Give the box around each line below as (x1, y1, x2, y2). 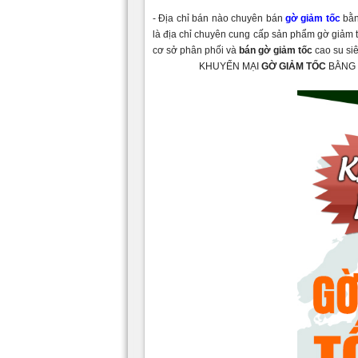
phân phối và (180, 44, 237, 56)
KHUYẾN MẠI (198, 60, 261, 72)
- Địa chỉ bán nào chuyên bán (153, 12, 286, 24)
